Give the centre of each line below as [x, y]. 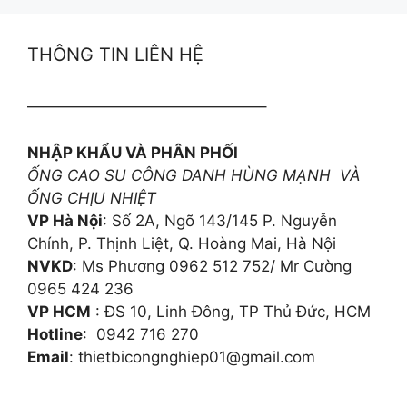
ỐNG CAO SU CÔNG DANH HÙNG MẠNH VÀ [194, 175]
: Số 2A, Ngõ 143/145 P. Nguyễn [220, 220]
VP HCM [59, 311]
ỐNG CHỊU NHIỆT [92, 198]
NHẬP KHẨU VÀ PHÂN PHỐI [133, 152]
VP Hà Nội [65, 220]
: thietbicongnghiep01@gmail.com [192, 357]
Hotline [55, 334]
